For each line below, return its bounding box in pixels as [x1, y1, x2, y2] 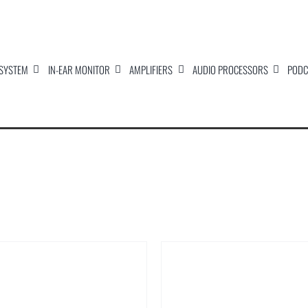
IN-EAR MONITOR [47, 62, 110, 77]
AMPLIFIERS [129, 62, 173, 77]
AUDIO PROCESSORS [192, 62, 268, 77]
